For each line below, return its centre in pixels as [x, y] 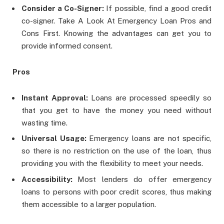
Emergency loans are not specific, [150, 138]
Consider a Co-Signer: [64, 8]
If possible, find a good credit [159, 8]
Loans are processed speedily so [151, 97]
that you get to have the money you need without [116, 110]
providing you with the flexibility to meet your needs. [112, 163]
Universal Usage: [55, 138]
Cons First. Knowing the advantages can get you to [116, 33]
